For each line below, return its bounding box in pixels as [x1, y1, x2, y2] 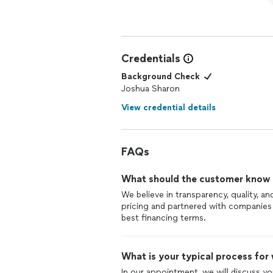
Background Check [121, 71, 200, 82]
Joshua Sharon [121, 83, 180, 94]
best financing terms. [121, 213, 206, 223]
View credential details [121, 102, 216, 113]
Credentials [121, 52, 180, 65]
